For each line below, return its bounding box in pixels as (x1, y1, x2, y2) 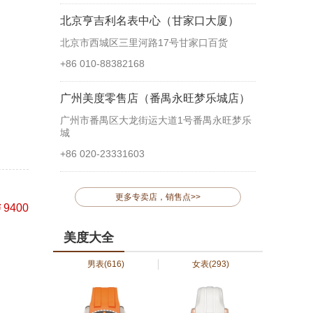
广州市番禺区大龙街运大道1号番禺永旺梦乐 (60, 115, 252, 126)
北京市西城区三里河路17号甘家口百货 (60, 37, 228, 48)
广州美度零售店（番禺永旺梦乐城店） (60, 92, 250, 104)
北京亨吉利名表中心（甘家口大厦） (60, 15, 239, 27)
